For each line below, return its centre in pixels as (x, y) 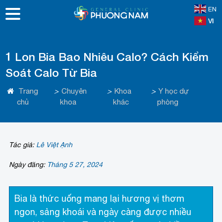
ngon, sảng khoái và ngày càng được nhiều (103, 212)
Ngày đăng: (28, 165)
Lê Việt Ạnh (55, 145)
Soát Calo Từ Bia (52, 73)
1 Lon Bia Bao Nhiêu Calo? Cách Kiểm (107, 57)
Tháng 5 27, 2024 (75, 165)
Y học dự (173, 91)
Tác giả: (23, 145)
